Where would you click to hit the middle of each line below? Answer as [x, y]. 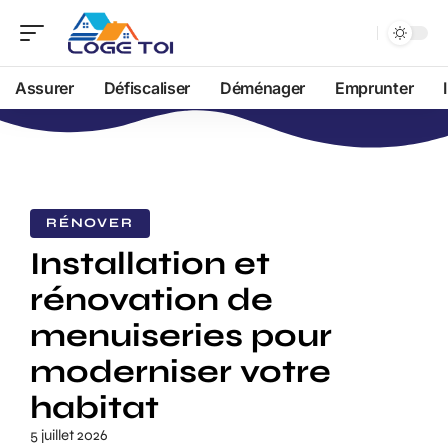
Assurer [44, 88]
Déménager [262, 88]
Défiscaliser [146, 88]
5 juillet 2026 [69, 435]
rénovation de [151, 299]
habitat [94, 407]
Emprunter [374, 88]
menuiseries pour [181, 335]
